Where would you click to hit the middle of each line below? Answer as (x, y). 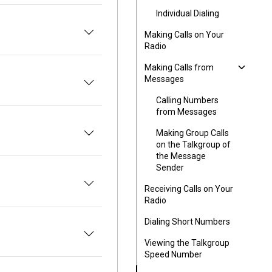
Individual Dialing (188, 13)
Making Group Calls (192, 133)
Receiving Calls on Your (189, 189)
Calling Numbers (187, 100)
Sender (170, 168)
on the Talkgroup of (193, 144)
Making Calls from (179, 67)
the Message (181, 156)
